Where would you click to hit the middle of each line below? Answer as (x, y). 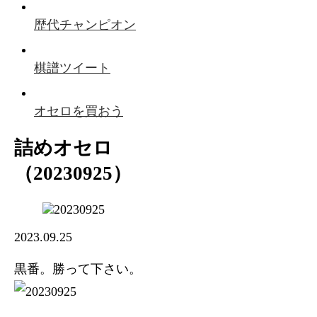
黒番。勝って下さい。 (78, 269)
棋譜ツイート (72, 68)
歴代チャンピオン (85, 25)
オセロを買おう (79, 111)
